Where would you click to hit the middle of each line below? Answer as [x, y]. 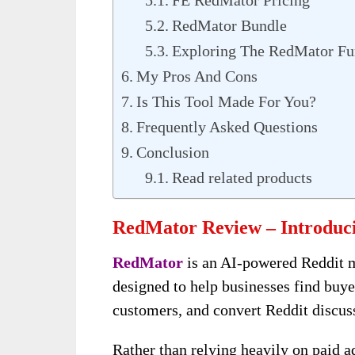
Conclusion [173, 153]
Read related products [242, 178]
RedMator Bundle [229, 26]
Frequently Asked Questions [227, 127]
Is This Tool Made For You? [226, 102]
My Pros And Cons [197, 76]
